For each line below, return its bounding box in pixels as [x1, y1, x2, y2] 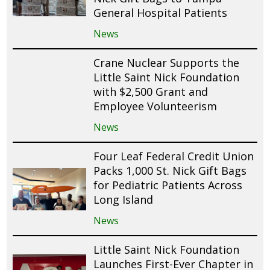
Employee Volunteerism [93, 99, 218, 114]
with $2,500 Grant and [93, 84, 209, 99]
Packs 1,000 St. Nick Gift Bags [93, 163, 247, 178]
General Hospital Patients [93, 5, 228, 20]
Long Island [93, 192, 154, 207]
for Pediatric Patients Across [93, 178, 243, 193]
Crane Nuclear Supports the [93, 55, 240, 71]
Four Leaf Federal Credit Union [93, 149, 254, 164]
